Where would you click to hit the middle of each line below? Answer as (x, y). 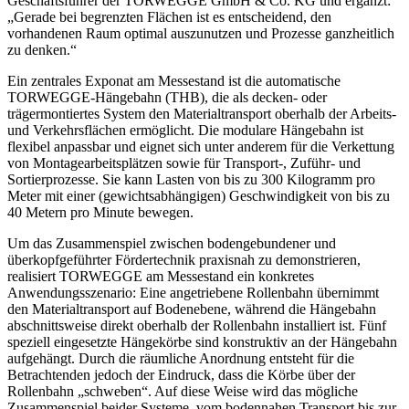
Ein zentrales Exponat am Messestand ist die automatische (174, 80)
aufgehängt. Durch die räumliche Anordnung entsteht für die (181, 358)
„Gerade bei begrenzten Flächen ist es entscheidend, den (169, 16)
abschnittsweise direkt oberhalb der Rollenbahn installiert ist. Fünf (197, 325)
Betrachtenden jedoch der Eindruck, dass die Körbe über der (181, 374)
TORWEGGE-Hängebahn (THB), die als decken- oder (167, 97)
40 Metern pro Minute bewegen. (100, 212)
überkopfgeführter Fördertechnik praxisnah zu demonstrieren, (184, 259)
